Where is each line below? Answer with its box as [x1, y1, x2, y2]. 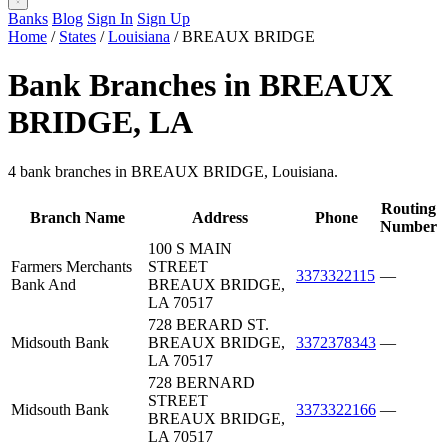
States [59, 28, 96, 45]
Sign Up [137, 10, 190, 27]
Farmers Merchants [11, 257, 132, 275]
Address [192, 208, 248, 226]
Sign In [87, 10, 133, 27]
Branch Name [30, 208, 125, 226]
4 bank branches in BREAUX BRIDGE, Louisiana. [8, 162, 338, 180]
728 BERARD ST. [148, 315, 269, 333]
